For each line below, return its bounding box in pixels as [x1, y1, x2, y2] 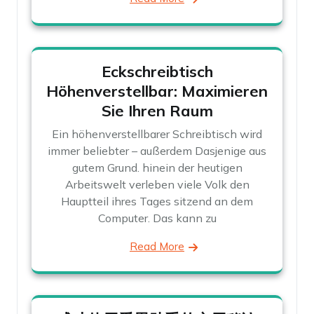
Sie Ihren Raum [101, 100, 213, 121]
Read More [130, 239, 184, 253]
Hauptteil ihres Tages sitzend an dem [61, 193, 253, 208]
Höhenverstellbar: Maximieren [46, 81, 268, 101]
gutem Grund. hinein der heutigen [71, 160, 243, 175]
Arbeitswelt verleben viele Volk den [64, 177, 250, 191]
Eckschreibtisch [101, 61, 213, 81]
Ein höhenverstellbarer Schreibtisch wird [52, 126, 262, 141]
